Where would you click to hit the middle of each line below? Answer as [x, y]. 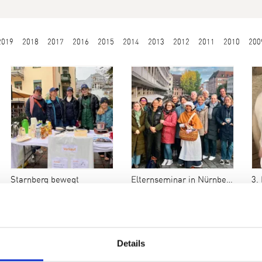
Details [131, 243]
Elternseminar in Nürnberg [178, 180]
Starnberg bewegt [45, 180]
